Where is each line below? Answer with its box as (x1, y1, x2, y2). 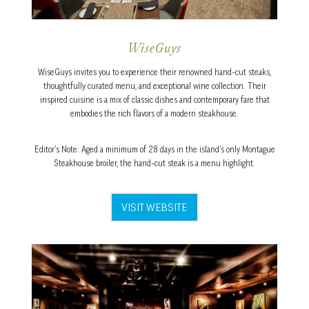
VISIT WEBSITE (121, 200, 188, 215)
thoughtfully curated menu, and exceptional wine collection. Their (43, 81, 266, 92)
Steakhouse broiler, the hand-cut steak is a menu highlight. (54, 158, 255, 169)
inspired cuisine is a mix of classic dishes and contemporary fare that (39, 94, 270, 106)
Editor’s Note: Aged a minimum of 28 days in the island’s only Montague (34, 144, 275, 155)
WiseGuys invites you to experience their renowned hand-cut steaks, (38, 67, 271, 78)
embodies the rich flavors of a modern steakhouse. (70, 108, 239, 119)
